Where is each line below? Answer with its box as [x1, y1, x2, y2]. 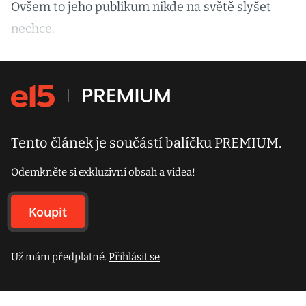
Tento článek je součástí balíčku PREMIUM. [11, 135, 281, 151]
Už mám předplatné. [11, 251, 109, 263]
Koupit [29, 204, 67, 220]
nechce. [11, 21, 55, 36]
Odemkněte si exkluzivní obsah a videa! [11, 166, 195, 178]
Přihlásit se [109, 251, 160, 263]
